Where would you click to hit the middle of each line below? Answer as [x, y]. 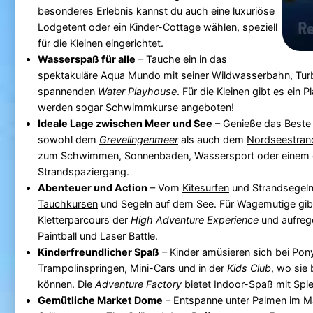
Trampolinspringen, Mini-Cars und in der [132, 268]
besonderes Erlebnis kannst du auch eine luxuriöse [156, 10]
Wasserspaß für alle [86, 59]
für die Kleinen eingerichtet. [100, 43]
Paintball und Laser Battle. [97, 235]
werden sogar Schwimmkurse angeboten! [136, 107]
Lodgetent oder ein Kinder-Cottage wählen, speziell [157, 27]
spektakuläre [69, 75]
